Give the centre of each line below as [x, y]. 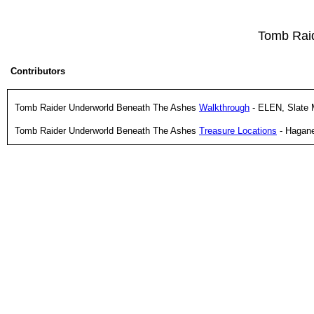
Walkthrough [224, 107]
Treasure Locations [238, 130]
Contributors [38, 71]
